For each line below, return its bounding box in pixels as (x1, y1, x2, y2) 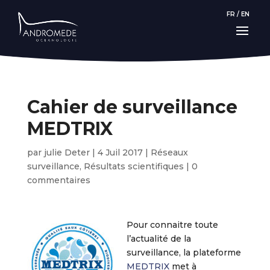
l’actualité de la (126, 233, 191, 244)
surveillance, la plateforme (126, 247, 241, 258)
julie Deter (43, 147, 90, 158)
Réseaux (150, 147, 188, 158)
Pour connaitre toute (126, 219, 218, 230)
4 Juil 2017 (97, 147, 143, 158)
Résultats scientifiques (83, 161, 184, 172)
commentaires (27, 175, 90, 186)
